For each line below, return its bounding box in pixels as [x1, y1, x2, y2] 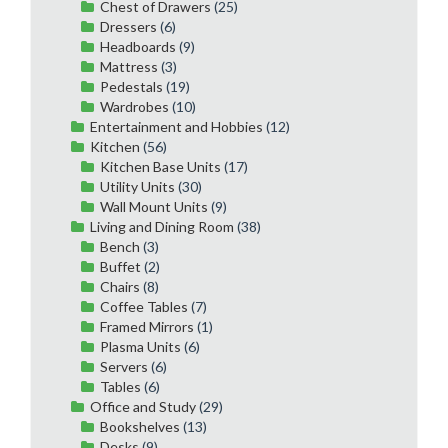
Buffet [100, 257, 141, 275]
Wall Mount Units [100, 197, 208, 215]
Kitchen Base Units [100, 157, 221, 175]
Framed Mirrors [100, 317, 194, 335]
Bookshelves [100, 417, 180, 435]
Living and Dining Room [90, 217, 234, 235]
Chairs [100, 277, 140, 295]
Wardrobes [100, 97, 169, 115]
